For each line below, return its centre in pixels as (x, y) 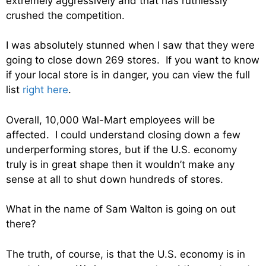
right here (45, 90)
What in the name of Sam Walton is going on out (121, 209)
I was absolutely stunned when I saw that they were (130, 45)
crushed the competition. (65, 15)
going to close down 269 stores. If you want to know (133, 60)
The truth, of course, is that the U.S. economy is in (126, 254)
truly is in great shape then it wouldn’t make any (120, 164)
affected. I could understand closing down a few (123, 134)
